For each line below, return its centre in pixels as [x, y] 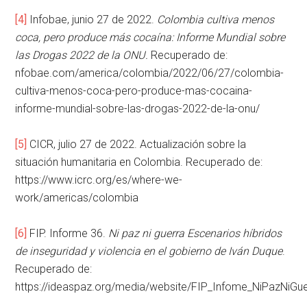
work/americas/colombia [77, 198]
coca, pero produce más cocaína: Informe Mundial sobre [150, 38]
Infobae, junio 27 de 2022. [92, 20]
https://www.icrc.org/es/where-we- [99, 180]
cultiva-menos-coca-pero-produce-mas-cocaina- [134, 91]
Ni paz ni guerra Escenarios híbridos [195, 234]
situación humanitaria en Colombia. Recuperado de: [139, 162]
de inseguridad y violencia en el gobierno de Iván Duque [149, 251]
